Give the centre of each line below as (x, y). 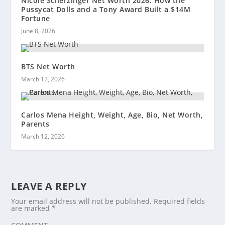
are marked (32, 208)
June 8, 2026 (38, 31)
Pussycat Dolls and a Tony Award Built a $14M (106, 9)
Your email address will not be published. (82, 201)
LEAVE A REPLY (49, 186)
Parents (35, 124)
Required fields (180, 201)
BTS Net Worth (48, 66)
